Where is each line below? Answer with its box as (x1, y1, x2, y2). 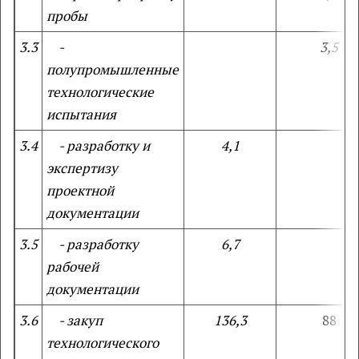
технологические (46, 83, 154, 101)
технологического (46, 333, 159, 352)
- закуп (46, 311, 103, 329)
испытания (46, 105, 116, 123)
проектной (46, 181, 114, 200)
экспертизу (46, 159, 118, 177)
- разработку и (46, 136, 150, 155)
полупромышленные (46, 60, 179, 79)
